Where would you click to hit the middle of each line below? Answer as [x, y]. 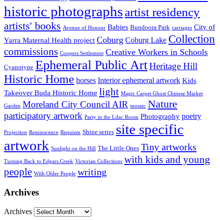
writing [92, 172]
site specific [150, 129]
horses [86, 80]
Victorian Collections [99, 161]
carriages [182, 27]
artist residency [162, 12]
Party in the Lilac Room [111, 117]
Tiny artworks [169, 147]
